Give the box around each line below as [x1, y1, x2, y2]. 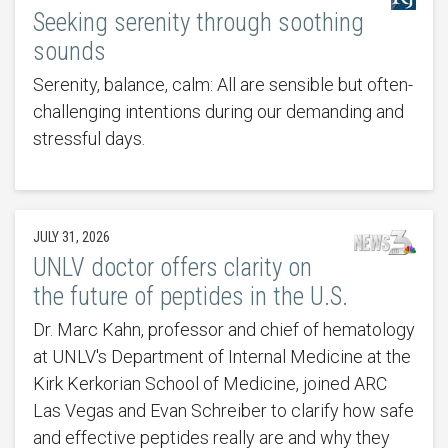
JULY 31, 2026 [32, 229, 110, 246]
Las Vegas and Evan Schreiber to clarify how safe [32, 400, 414, 422]
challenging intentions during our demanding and [32, 101, 404, 123]
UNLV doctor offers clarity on [32, 253, 312, 283]
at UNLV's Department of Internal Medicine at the [32, 346, 411, 368]
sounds [32, 37, 106, 67]
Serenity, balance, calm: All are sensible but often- [32, 74, 413, 96]
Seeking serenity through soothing [32, 8, 364, 38]
